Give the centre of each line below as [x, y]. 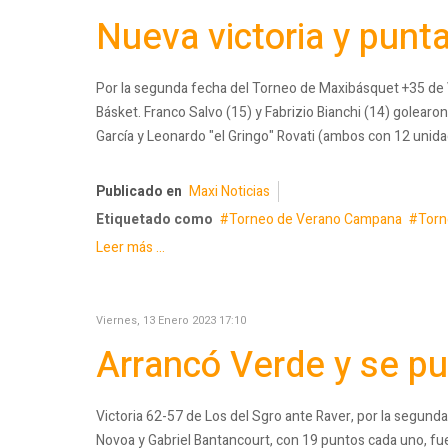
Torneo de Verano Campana [315, 220]
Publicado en [139, 192]
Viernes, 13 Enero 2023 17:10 [171, 321]
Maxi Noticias [229, 192]
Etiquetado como [154, 220]
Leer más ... [130, 248]
